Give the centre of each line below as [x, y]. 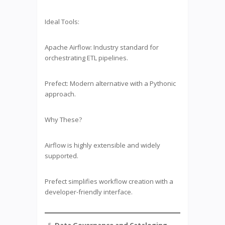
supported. [62, 155]
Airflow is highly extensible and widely [102, 145]
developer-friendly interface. [89, 192]
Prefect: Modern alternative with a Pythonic [110, 83]
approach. [60, 94]
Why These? [63, 119]
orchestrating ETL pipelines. [86, 58]
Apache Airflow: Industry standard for [102, 47]
